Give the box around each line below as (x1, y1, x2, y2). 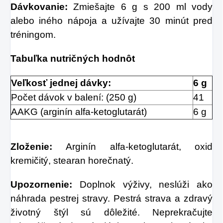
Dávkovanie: (10, 1, 74, 12)
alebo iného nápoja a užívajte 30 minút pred (10, 15, 213, 26)
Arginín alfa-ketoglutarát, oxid (66, 141, 213, 152)
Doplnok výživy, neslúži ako (79, 179, 213, 190)
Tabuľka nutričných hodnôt (10, 53, 135, 64)
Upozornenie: (10, 179, 80, 190)
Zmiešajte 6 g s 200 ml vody (73, 1, 213, 12)
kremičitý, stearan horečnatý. (10, 155, 133, 166)
